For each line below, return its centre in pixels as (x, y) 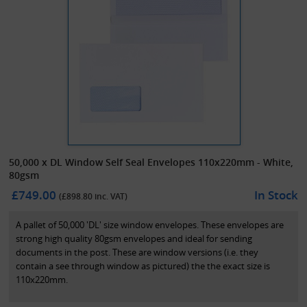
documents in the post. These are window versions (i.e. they (137, 252)
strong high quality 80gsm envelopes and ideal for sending (134, 238)
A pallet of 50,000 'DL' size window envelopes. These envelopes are (150, 224)
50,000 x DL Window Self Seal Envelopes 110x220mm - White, (151, 162)
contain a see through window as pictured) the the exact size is (143, 266)
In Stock (276, 195)
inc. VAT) (110, 196)
